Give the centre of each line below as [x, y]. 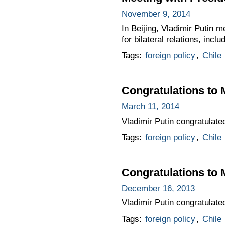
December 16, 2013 [158, 188]
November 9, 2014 [156, 14]
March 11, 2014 [150, 106]
